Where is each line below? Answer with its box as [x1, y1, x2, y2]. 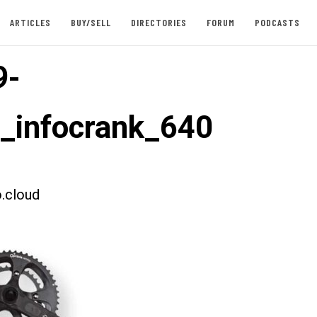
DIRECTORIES [130, 16, 187, 28]
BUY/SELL [70, 16, 111, 28]
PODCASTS [254, 16, 300, 28]
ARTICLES [9, 16, 51, 28]
